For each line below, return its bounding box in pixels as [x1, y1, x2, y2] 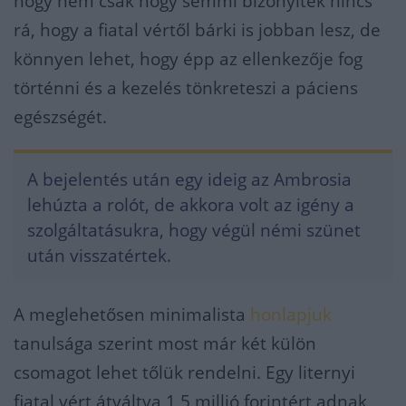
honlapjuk [250, 302, 332, 326]
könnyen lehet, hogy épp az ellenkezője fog [14, 46, 362, 71]
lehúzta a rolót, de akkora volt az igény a [27, 192, 354, 217]
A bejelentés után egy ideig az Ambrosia [27, 167, 352, 191]
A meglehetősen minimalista [14, 302, 250, 326]
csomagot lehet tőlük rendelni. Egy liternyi [14, 360, 355, 384]
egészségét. [14, 104, 107, 129]
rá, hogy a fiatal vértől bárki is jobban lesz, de [14, 17, 381, 42]
